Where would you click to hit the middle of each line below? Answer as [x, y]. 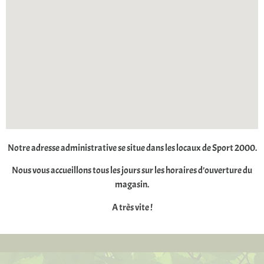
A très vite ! [132, 207]
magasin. [132, 185]
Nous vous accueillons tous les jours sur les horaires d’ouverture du [132, 171]
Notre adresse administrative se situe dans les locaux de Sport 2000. [132, 148]
